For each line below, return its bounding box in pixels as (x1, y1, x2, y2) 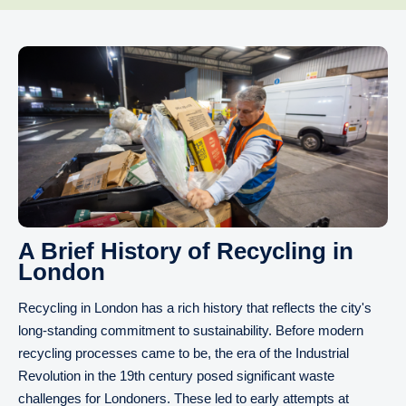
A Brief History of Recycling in (18, 237, 353, 265)
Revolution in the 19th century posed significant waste (18, 368, 334, 383)
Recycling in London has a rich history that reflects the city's (18, 300, 372, 315)
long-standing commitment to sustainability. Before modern (18, 323, 363, 338)
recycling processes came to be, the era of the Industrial (18, 345, 349, 361)
